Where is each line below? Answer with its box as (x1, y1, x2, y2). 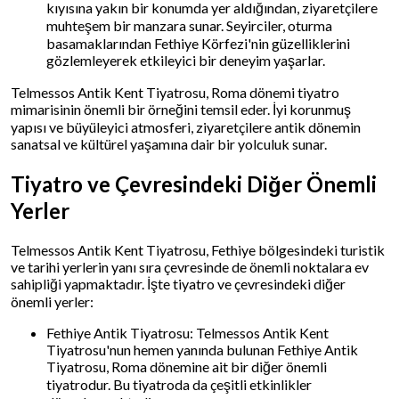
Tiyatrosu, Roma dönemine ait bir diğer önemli (46, 357, 327, 375)
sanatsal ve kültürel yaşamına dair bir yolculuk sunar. (11, 134, 327, 152)
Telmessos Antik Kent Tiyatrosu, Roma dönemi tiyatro (11, 83, 339, 101)
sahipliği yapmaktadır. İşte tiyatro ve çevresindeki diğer (11, 274, 346, 292)
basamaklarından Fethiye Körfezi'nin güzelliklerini (46, 34, 350, 52)
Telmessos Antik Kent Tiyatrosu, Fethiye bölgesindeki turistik (11, 240, 385, 258)
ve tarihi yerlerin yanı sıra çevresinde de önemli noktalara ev (11, 257, 369, 275)
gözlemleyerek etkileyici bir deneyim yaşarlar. (46, 51, 325, 69)
